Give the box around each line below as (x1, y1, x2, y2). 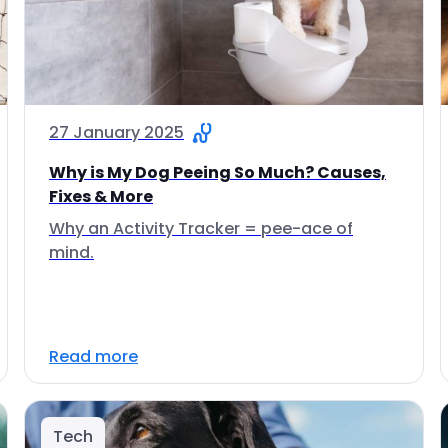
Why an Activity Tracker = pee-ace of (49, 217, 353, 240)
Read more (49, 345, 138, 368)
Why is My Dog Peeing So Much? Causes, (49, 161, 386, 184)
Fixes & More (49, 185, 153, 208)
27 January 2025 (49, 121, 184, 144)
